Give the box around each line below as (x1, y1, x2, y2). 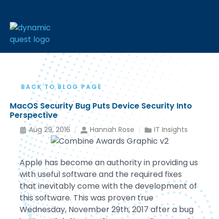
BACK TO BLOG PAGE (21, 83, 102, 91)
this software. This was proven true (20, 192, 153, 203)
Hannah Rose (90, 125, 134, 134)
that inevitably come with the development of (20, 180, 197, 192)
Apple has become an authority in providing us (20, 156, 198, 168)
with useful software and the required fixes (20, 168, 182, 180)
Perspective (10, 109, 58, 121)
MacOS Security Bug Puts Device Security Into (10, 100, 192, 111)
